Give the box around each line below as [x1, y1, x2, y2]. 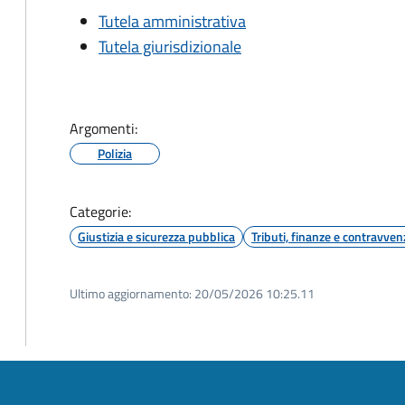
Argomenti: [70, 118, 137, 139]
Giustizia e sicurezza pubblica [78, 227, 235, 246]
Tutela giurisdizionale [99, 34, 241, 59]
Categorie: [70, 201, 131, 222]
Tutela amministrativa [99, 9, 246, 33]
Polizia [98, 144, 132, 163]
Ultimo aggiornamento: [70, 284, 192, 303]
